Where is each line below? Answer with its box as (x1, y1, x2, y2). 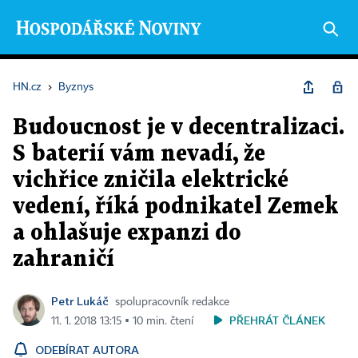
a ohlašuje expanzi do (13, 223, 241, 244)
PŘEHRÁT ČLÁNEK (229, 313, 325, 327)
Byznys (58, 82, 93, 93)
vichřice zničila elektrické (13, 170, 288, 191)
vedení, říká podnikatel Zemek (13, 197, 338, 217)
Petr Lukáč (51, 294, 109, 308)
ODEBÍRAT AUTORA (35, 343, 139, 356)
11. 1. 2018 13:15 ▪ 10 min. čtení (51, 316, 193, 327)
